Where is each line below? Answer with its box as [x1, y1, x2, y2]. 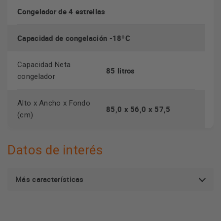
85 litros [106, 66, 135, 75]
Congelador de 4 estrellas [17, 6, 106, 16]
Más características [15, 174, 84, 184]
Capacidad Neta [17, 60, 71, 69]
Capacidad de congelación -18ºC [17, 33, 130, 43]
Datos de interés [7, 143, 103, 157]
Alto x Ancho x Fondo [17, 99, 91, 108]
